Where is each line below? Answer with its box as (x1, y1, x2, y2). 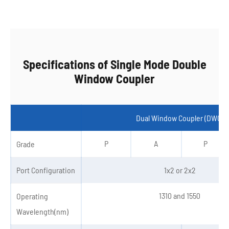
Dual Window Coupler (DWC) (136, 113, 223, 123)
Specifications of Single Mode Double (22, 57, 207, 72)
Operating (16, 191, 48, 201)
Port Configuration (16, 165, 75, 175)
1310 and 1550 (159, 191, 200, 200)
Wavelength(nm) (16, 207, 68, 216)
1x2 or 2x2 (164, 165, 196, 175)
